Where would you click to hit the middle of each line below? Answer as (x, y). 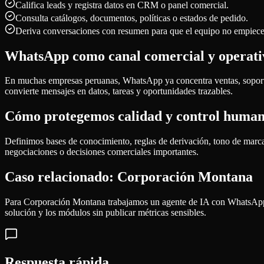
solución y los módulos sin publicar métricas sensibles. (105, 213)
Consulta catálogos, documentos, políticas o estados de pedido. (132, 18)
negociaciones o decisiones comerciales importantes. (102, 152)
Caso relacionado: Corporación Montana (129, 177)
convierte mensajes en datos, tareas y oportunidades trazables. (119, 91)
